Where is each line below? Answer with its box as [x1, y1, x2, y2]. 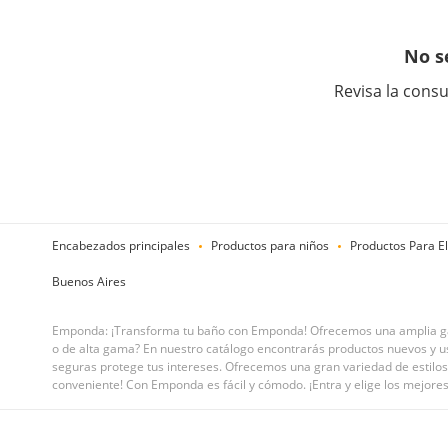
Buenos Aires [52, 273, 126, 290]
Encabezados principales [52, 237, 190, 254]
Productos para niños [211, 237, 329, 254]
